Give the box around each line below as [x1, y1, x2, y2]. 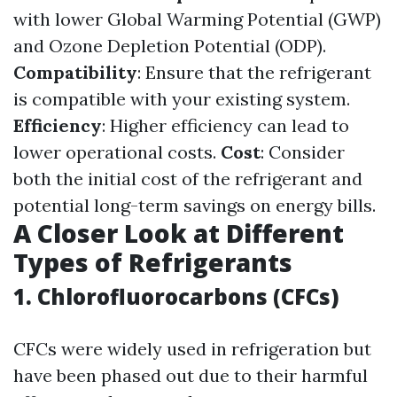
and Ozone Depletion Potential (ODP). [13, 35, 326, 57]
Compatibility [13, 61, 137, 83]
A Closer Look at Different [13, 216, 344, 250]
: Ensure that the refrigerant [137, 61, 371, 83]
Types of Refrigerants [13, 245, 292, 279]
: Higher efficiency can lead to [102, 114, 349, 136]
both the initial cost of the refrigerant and [13, 167, 362, 190]
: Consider [261, 141, 345, 163]
